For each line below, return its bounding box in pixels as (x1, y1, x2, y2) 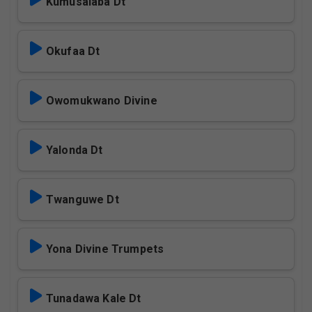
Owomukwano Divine (46, 94, 157, 107)
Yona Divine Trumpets (46, 242, 164, 256)
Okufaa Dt (46, 45, 100, 58)
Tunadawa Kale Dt (46, 292, 141, 305)
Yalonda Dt (46, 143, 103, 157)
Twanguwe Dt (46, 193, 119, 206)
